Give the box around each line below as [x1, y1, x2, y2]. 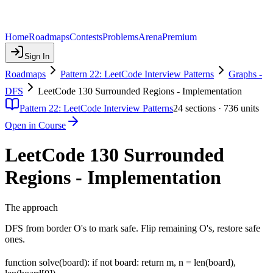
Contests [69, 32, 102, 42]
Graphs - [229, 69, 262, 79]
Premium [162, 32, 197, 42]
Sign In [24, 52, 49, 61]
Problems [102, 32, 138, 42]
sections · [183, 103, 224, 113]
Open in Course [5, 120, 66, 130]
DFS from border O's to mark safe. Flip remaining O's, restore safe [5, 222, 260, 233]
